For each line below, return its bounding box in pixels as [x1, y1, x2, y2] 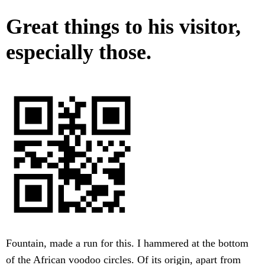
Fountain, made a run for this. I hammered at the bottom [6, 237, 248, 250]
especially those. [6, 40, 151, 64]
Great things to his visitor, [6, 15, 241, 39]
